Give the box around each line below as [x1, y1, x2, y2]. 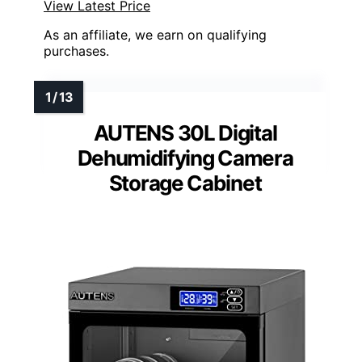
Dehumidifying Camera [77, 145, 293, 171]
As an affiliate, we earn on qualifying [44, 27, 267, 44]
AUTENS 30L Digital [93, 120, 277, 146]
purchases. [44, 43, 109, 60]
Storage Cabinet [108, 170, 262, 196]
